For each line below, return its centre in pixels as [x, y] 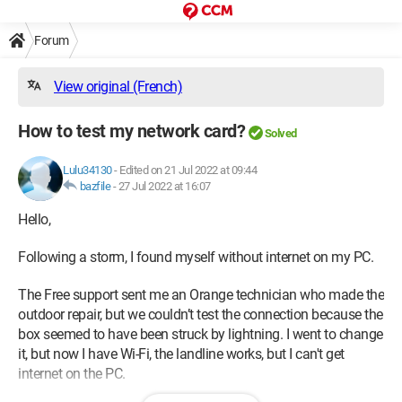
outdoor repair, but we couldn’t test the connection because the [201, 315]
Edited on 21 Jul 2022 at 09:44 [188, 170]
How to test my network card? [131, 131]
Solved [280, 133]
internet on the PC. [72, 374]
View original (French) [118, 87]
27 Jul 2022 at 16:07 [164, 186]
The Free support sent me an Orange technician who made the [201, 295]
